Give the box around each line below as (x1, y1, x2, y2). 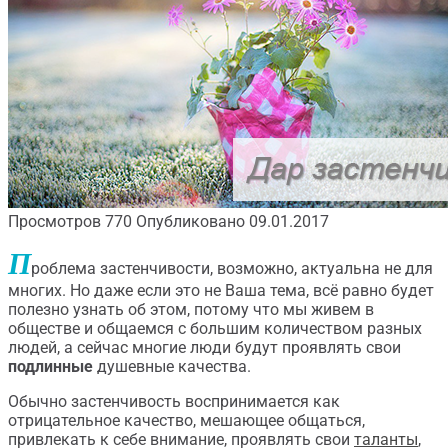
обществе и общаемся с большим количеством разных (8, 319, 422, 338)
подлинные (8, 357, 93, 376)
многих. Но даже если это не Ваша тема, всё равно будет (8, 281, 434, 300)
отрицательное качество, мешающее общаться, (8, 411, 365, 430)
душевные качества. (93, 357, 251, 376)
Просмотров (8, 212, 101, 231)
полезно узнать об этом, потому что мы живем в (8, 300, 374, 319)
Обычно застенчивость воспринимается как (8, 392, 340, 411)
